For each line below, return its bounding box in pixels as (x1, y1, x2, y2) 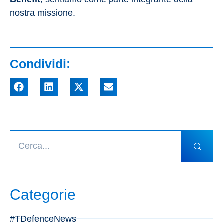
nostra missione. (10, 8, 75, 18)
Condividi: (10, 56, 70, 71)
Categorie (10, 186, 76, 203)
